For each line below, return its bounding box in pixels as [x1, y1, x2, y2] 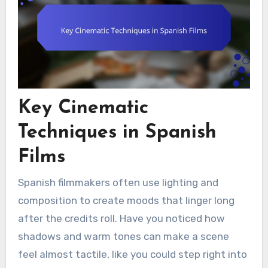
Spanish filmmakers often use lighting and [17, 176, 218, 189]
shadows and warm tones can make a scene [17, 230, 229, 243]
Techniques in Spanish [17, 123, 217, 142]
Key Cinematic [17, 98, 148, 118]
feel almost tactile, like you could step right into [17, 248, 247, 261]
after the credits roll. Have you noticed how [17, 212, 225, 225]
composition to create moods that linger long [17, 194, 234, 207]
